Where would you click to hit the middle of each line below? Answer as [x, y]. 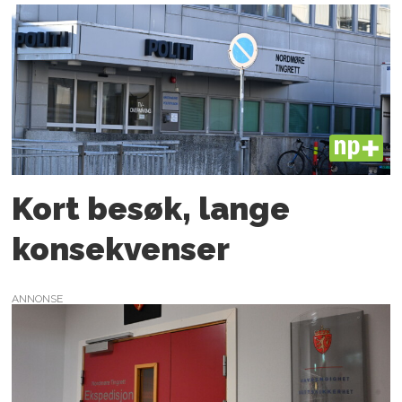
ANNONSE [38, 299]
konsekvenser [121, 249]
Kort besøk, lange [151, 208]
